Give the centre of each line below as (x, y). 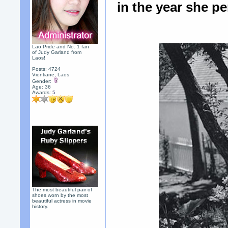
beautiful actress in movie (62, 201)
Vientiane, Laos (51, 75)
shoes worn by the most (60, 195)
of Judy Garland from (57, 52)
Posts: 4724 (47, 69)
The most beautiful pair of (62, 190)
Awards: (42, 92)
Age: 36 (42, 87)
